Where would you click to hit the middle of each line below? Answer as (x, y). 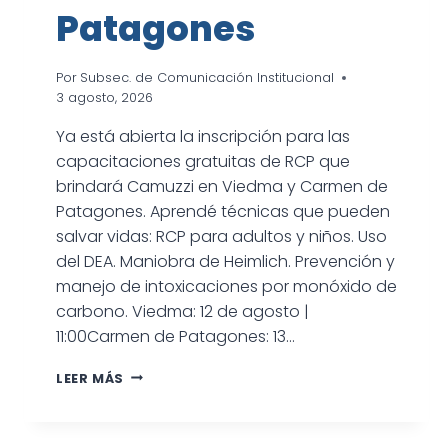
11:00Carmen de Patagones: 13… (175, 336)
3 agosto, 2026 (104, 97)
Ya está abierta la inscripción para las (203, 136)
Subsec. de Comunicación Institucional (207, 77)
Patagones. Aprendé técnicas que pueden (223, 211)
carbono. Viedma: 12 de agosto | (182, 311)
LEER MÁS (90, 378)
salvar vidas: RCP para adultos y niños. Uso (221, 236)
